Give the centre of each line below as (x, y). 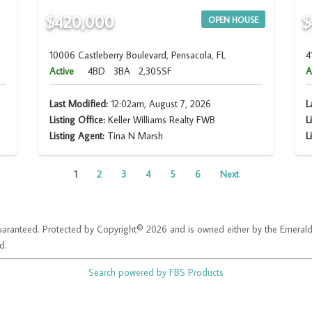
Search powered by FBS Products (156, 273)
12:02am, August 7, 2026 (159, 104)
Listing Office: (77, 120)
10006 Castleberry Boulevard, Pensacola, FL (137, 55)
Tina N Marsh (135, 136)
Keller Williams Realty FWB (160, 120)
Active (61, 71)
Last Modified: (78, 104)
